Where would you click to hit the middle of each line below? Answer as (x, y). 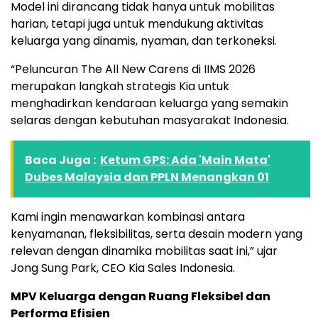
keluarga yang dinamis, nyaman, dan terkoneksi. (144, 41)
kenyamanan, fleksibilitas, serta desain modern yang (157, 234)
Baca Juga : (60, 160)
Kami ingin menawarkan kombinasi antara (128, 217)
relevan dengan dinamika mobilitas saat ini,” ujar (144, 251)
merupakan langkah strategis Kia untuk (120, 87)
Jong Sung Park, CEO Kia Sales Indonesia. (123, 268)
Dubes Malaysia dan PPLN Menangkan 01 (147, 177)
